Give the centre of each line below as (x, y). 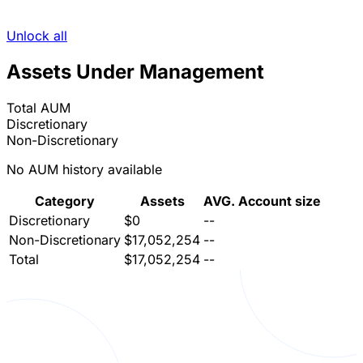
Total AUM (38, 108)
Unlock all (37, 36)
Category (65, 201)
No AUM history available (84, 170)
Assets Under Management (135, 72)
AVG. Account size (262, 201)
